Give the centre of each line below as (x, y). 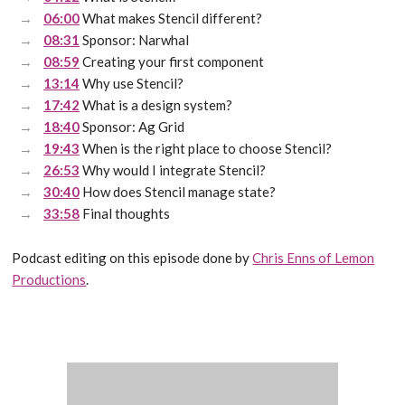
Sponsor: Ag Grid (132, 127)
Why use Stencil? (131, 84)
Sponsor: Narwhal (134, 40)
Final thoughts (124, 214)
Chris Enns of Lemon (314, 257)
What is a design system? (155, 105)
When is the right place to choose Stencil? (205, 149)
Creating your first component (171, 62)
